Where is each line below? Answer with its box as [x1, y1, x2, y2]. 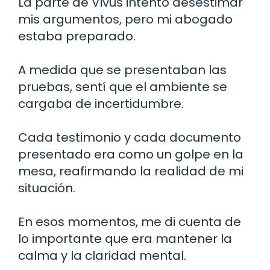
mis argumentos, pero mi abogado [18, 11, 233, 28]
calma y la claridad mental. [18, 247, 186, 265]
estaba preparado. [18, 28, 136, 45]
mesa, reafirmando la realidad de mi [18, 163, 243, 180]
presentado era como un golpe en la [18, 146, 243, 163]
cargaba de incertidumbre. [18, 95, 184, 113]
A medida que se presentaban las [18, 61, 227, 79]
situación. [18, 180, 75, 197]
